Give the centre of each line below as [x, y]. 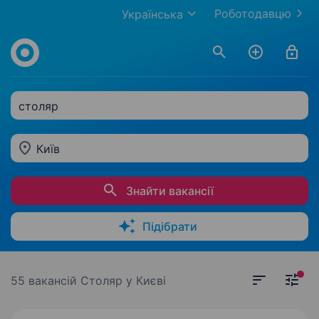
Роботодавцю [253, 14]
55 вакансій [46, 281]
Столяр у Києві [123, 281]
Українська [152, 14]
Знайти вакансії [170, 191]
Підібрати [170, 226]
